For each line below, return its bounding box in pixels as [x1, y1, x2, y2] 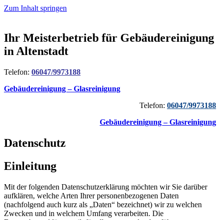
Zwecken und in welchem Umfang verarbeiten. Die [4, 209, 164, 218]
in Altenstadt [4, 44, 68, 57]
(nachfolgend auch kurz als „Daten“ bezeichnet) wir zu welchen [4, 200, 202, 209]
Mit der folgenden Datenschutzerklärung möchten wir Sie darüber [4, 182, 207, 191]
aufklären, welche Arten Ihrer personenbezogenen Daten [4, 191, 179, 200]
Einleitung [4, 159, 56, 172]
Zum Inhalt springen [4, 4, 67, 12]
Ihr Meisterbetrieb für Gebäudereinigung [4, 31, 214, 44]
